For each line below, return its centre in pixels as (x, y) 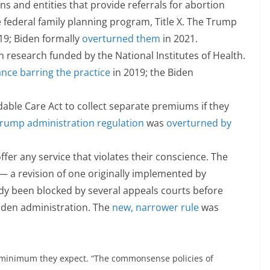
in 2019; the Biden (152, 73)
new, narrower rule (155, 208)
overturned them (121, 39)
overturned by (199, 123)
